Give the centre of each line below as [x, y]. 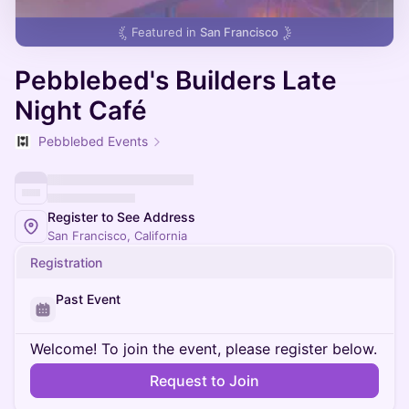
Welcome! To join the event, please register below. [204, 349]
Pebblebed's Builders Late [176, 80]
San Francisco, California [117, 236]
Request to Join [204, 381]
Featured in [165, 32]
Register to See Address [121, 217]
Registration [66, 262]
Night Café [81, 110]
